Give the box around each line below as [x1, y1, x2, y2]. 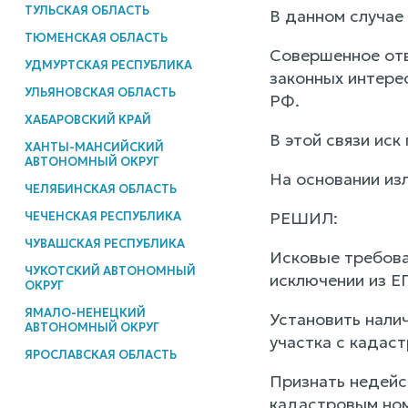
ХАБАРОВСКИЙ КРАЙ [24, 111, 151, 127]
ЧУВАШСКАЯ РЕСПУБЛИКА [24, 235, 185, 251]
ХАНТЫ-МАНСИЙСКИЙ [24, 138, 164, 155]
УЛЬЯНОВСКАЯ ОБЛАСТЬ [24, 84, 176, 100]
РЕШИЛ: [269, 208, 338, 229]
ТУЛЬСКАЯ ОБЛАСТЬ [24, 2, 149, 18]
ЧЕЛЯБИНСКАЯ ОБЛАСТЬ [24, 180, 177, 197]
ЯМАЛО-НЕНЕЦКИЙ [24, 304, 146, 321]
